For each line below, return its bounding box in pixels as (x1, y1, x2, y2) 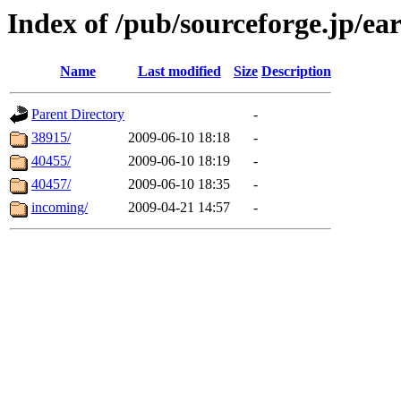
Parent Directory (31, 107, 124, 123)
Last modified (137, 64, 221, 80)
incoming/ (31, 200, 88, 216)
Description (261, 64, 331, 80)
